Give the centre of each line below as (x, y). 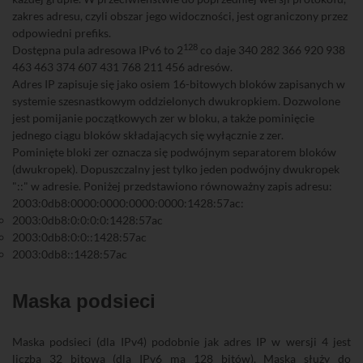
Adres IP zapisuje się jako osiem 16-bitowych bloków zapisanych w (179, 84)
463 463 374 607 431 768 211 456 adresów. (122, 67)
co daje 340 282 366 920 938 (271, 50)
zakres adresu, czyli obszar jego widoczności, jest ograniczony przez (180, 16)
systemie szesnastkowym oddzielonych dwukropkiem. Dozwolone (176, 101)
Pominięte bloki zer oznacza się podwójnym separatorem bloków (174, 152)
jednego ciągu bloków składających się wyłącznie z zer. (148, 135)
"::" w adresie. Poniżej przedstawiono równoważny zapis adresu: (172, 186)
